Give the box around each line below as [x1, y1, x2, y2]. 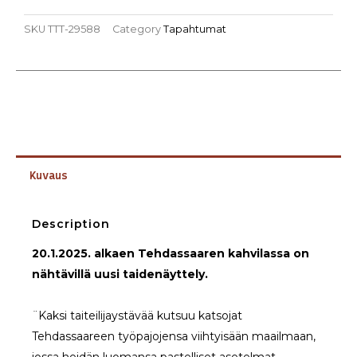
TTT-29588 [48, 22, 100, 35]
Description [32, 217, 110, 232]
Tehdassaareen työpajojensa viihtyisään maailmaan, [32, 329, 316, 344]
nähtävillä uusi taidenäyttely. [32, 267, 208, 282]
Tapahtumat [163, 22, 226, 35]
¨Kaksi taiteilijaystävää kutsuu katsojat [32, 308, 242, 324]
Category [112, 22, 161, 35]
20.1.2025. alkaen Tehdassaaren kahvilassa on [32, 246, 309, 261]
